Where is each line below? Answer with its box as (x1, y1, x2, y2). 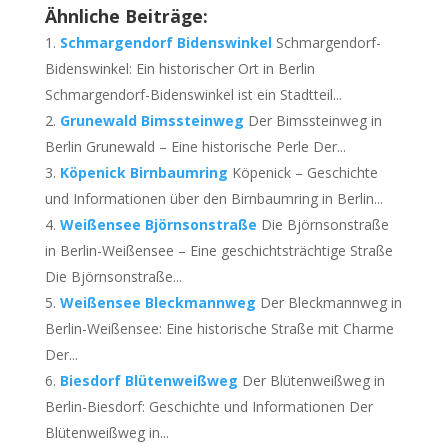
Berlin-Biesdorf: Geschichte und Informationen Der (44, 397, 373, 416)
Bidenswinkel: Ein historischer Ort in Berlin (44, 59, 315, 78)
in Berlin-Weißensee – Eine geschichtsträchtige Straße (44, 241, 393, 260)
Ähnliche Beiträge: (44, 4, 208, 28)
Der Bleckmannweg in (259, 293, 402, 312)
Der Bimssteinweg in (247, 111, 382, 130)
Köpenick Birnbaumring (59, 163, 228, 182)
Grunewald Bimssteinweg (59, 111, 244, 130)
